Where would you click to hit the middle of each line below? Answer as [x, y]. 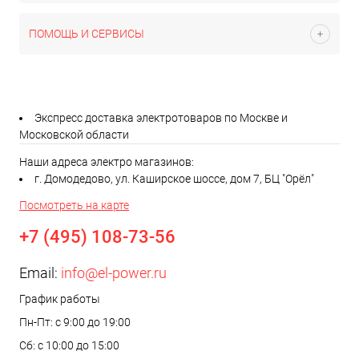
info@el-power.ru [114, 273]
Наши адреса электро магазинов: [107, 162]
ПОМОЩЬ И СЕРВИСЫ [87, 34]
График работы [60, 299]
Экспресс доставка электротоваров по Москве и [161, 118]
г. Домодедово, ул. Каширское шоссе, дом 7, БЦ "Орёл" [174, 179]
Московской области [74, 135]
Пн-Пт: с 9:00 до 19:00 [75, 322]
